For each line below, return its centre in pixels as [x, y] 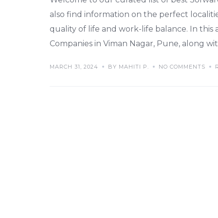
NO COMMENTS [182, 67]
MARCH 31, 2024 [74, 67]
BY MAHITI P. [128, 67]
